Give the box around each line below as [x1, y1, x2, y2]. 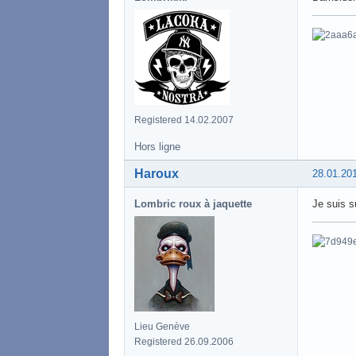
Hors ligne [134, 140, 180, 153]
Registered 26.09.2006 [134, 335, 234, 347]
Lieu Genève [134, 320, 190, 332]
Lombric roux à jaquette [134, 197, 252, 210]
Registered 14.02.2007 [134, 114, 234, 126]
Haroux [134, 166, 179, 180]
